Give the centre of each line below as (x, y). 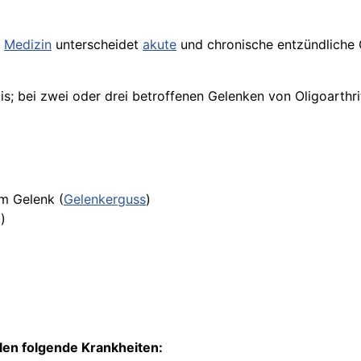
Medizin (28, 44)
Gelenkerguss (105, 199)
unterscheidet (97, 44)
